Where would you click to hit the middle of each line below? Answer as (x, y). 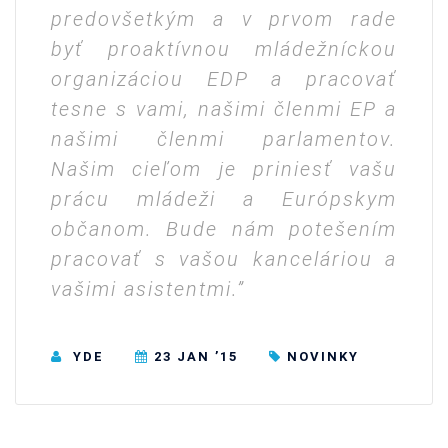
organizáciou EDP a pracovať (224, 79)
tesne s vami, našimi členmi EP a (224, 109)
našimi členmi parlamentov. (224, 139)
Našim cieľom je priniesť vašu (224, 169)
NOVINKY (323, 356)
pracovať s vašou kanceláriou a (224, 259)
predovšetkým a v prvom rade (224, 19)
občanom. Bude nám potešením (224, 229)
